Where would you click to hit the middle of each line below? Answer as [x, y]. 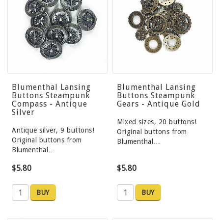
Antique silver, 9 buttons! [53, 130]
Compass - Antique [50, 104]
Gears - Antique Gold [159, 104]
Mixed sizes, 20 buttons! [157, 122]
